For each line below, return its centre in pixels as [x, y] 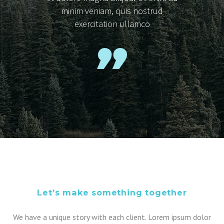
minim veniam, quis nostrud [112, 10]
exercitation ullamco [112, 23]
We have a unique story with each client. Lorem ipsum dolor [112, 217]
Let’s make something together [112, 192]
